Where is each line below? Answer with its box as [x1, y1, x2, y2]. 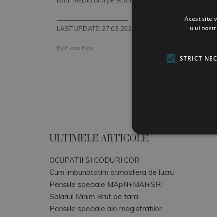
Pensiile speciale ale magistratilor [49, 204, 162, 213]
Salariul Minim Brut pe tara [49, 192, 138, 201]
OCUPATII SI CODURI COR [49, 155, 139, 165]
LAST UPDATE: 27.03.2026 [57, 25, 136, 32]
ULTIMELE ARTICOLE [49, 133, 149, 145]
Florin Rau [65, 44, 93, 51]
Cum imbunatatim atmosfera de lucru [49, 168, 174, 177]
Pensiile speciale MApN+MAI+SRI [49, 180, 163, 189]
